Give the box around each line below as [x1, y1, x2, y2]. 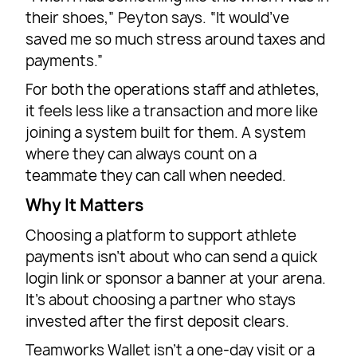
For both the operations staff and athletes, [25, 80, 320, 100]
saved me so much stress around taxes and [25, 29, 326, 50]
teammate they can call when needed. [25, 166, 287, 186]
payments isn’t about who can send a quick [25, 247, 318, 268]
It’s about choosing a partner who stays [25, 290, 296, 311]
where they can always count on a [25, 144, 257, 165]
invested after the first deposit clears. [25, 312, 290, 332]
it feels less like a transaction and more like [25, 101, 319, 122]
